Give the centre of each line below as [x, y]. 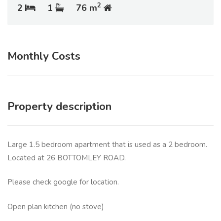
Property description [59, 106]
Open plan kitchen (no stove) [57, 206]
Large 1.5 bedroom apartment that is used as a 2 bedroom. [107, 144]
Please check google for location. [64, 182]
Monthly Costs [44, 56]
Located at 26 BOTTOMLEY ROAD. [67, 158]
